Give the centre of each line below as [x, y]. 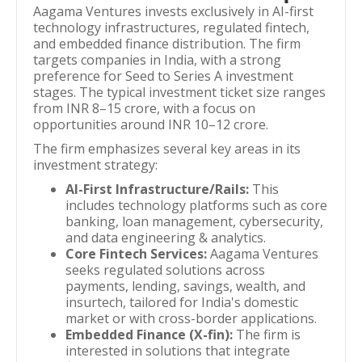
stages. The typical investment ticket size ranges [179, 92]
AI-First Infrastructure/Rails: [157, 189]
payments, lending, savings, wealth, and [185, 286]
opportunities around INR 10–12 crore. [151, 124]
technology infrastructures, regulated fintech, [171, 27]
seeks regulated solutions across [165, 270]
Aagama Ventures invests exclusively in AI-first [173, 11]
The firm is [267, 335]
